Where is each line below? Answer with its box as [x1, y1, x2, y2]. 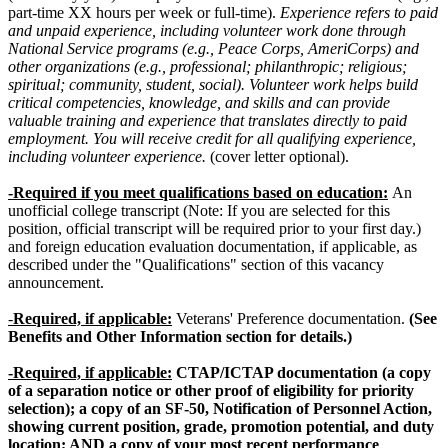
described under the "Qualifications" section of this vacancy [8, 255, 384, 273]
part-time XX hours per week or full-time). [8, 3, 280, 21]
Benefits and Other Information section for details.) [8, 327, 352, 345]
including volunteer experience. [8, 147, 210, 165]
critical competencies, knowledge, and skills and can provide [8, 93, 390, 111]
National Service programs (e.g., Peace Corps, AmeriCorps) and [8, 39, 419, 57]
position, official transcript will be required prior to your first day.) [8, 219, 421, 237]
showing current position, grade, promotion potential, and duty [8, 417, 434, 435]
